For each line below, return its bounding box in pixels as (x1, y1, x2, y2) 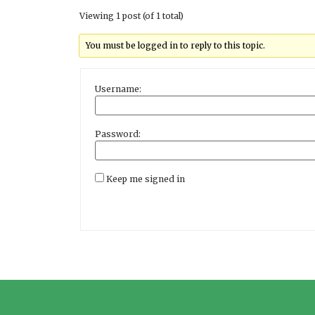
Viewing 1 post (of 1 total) (79, 10, 184, 21)
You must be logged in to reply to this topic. (86, 39, 266, 51)
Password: (95, 129, 141, 140)
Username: (95, 84, 141, 95)
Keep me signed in (106, 174, 185, 185)
